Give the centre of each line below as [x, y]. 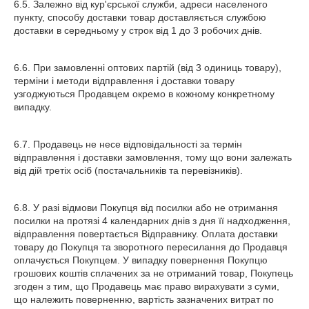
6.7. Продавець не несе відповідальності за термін [128, 144]
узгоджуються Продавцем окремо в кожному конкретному [144, 94]
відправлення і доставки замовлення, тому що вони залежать [153, 157]
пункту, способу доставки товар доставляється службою [140, 17]
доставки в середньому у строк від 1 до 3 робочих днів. [138, 30]
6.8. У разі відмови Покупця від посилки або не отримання [146, 208]
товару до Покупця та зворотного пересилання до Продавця [151, 247]
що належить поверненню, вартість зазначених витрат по [144, 299]
